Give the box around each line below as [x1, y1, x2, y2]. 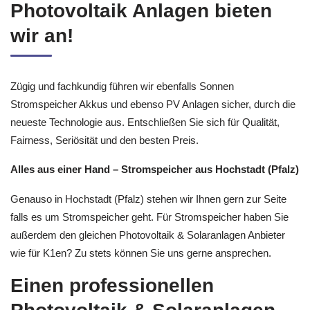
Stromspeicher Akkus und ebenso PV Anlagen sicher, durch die [10, 98, 295, 110]
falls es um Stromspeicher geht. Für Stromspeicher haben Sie [10, 210, 289, 223]
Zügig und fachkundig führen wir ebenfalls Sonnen [10, 80, 234, 92]
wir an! [10, 24, 73, 46]
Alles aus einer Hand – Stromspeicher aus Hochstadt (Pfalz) [10, 163, 299, 175]
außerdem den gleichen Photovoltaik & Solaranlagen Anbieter [10, 228, 285, 241]
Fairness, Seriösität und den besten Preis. [10, 134, 199, 146]
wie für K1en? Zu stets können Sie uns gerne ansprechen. [10, 246, 271, 259]
